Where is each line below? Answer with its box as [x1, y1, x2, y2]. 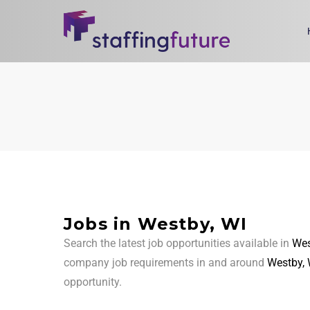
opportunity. [64, 275, 122, 289]
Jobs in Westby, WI [64, 214, 248, 235]
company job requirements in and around [64, 256, 267, 270]
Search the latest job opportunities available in [64, 237, 292, 250]
